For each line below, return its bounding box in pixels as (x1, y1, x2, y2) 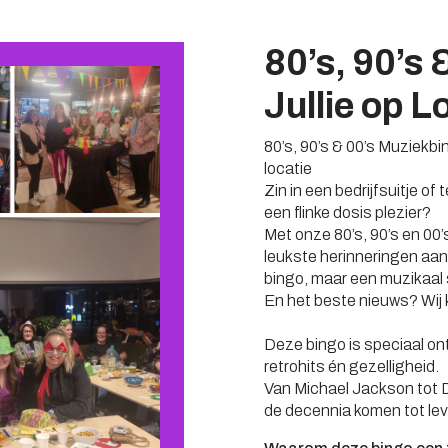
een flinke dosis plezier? (264, 204, 431, 221)
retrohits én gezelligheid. (264, 358, 439, 375)
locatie (264, 160, 312, 177)
